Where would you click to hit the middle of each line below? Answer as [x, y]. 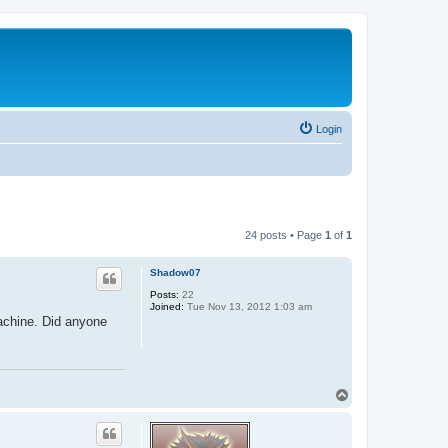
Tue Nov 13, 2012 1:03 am [248, 306]
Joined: [167, 306]
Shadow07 [175, 272]
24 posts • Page [285, 234]
